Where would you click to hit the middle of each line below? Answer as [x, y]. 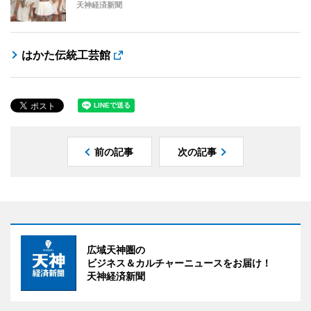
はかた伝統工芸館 [66, 54]
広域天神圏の [116, 249]
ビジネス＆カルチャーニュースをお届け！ [179, 262]
